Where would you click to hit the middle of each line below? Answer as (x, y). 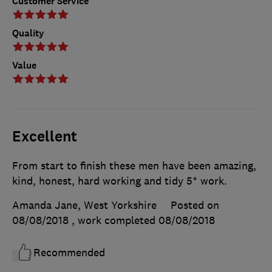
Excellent (45, 136)
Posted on (195, 205)
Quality (28, 33)
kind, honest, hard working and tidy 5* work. (120, 181)
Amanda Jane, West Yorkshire (84, 205)
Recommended (69, 252)
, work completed (115, 220)
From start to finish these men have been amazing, (134, 165)
